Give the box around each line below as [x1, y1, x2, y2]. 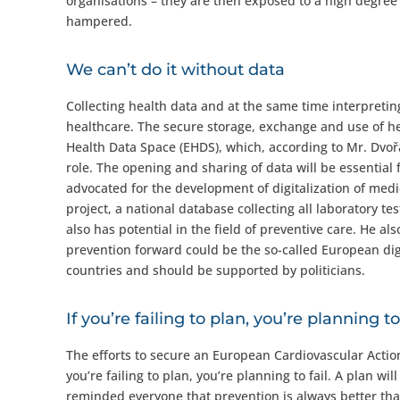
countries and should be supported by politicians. [65, 262, 365, 279]
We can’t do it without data [65, 60, 285, 79]
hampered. [65, 12, 132, 29]
